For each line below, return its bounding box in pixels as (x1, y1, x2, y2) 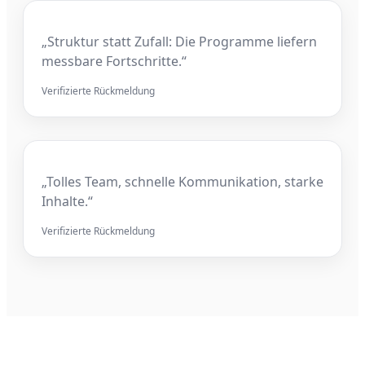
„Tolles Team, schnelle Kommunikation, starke (42, 172, 323, 191)
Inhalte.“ (42, 191, 93, 210)
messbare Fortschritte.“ (42, 51, 187, 70)
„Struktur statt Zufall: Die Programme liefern (42, 32, 317, 51)
